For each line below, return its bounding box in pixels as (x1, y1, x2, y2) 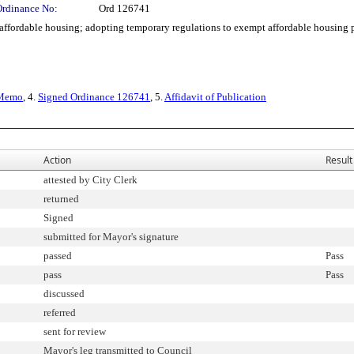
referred (43, 307, 76, 318)
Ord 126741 (99, 2, 150, 14)
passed (43, 250, 72, 262)
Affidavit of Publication (164, 91, 266, 103)
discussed (43, 288, 85, 299)
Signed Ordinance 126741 (38, 91, 150, 103)
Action (43, 153, 71, 167)
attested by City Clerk (43, 174, 137, 186)
